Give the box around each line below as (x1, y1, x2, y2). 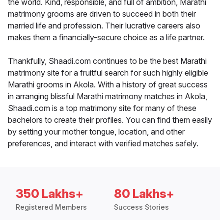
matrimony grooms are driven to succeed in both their (8, 9, 196, 19)
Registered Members (16, 203, 87, 212)
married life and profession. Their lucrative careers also (8, 21, 200, 31)
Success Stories (114, 203, 169, 212)
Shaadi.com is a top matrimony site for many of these (8, 103, 196, 113)
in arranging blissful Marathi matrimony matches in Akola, (8, 91, 207, 102)
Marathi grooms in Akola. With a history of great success (8, 80, 208, 90)
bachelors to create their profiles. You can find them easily (8, 115, 212, 125)
